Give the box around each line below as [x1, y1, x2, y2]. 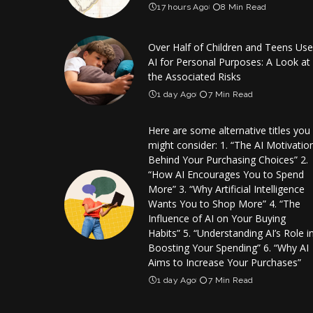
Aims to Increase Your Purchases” [148, 255, 301, 269]
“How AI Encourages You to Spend [148, 167, 304, 181]
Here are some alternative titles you [148, 123, 310, 137]
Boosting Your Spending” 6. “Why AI [148, 240, 309, 254]
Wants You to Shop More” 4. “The [148, 196, 300, 210]
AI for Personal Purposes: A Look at [148, 54, 310, 68]
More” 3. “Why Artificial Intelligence [148, 182, 305, 196]
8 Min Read [220, 1, 267, 12]
